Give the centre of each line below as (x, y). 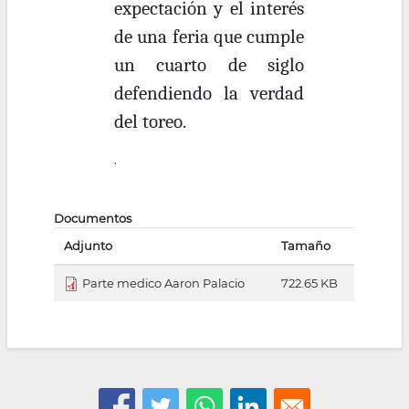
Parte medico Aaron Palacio (163, 283)
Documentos (93, 219)
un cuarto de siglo (209, 64)
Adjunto (88, 246)
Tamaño (305, 246)
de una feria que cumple (209, 36)
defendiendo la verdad (209, 93)
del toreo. (151, 121)
